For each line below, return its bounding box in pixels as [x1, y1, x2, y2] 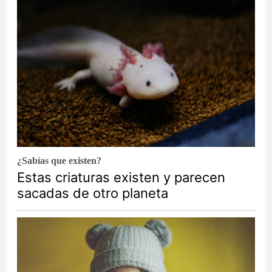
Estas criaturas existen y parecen [17, 169, 225, 185]
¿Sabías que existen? [17, 155, 101, 166]
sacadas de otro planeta [17, 185, 168, 201]
